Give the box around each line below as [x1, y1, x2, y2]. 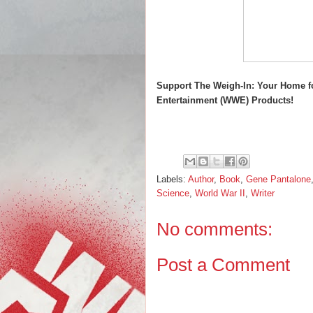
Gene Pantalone [246, 174, 311, 184]
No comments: [156, 219, 272, 240]
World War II [195, 188, 245, 198]
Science [156, 188, 189, 198]
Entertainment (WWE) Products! [156, 95, 296, 105]
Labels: [156, 174, 188, 184]
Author [188, 174, 214, 184]
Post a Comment [156, 254, 290, 275]
